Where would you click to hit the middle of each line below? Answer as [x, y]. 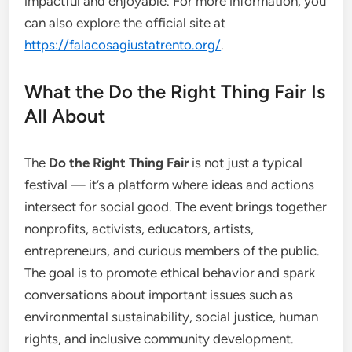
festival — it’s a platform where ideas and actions [170, 184]
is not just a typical [246, 162]
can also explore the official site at [125, 22]
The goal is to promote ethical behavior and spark [170, 272]
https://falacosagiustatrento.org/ [123, 44]
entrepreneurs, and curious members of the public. [172, 250]
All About [65, 115]
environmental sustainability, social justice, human [172, 316]
